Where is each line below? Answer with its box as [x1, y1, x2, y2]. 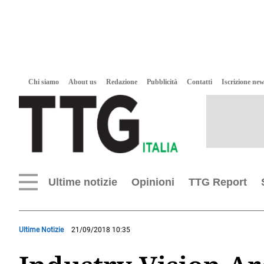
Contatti [187, 78, 212, 86]
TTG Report [189, 176, 247, 188]
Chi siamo [28, 78, 59, 86]
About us [68, 78, 97, 86]
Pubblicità [147, 78, 177, 86]
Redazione [106, 78, 137, 86]
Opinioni [131, 176, 174, 188]
